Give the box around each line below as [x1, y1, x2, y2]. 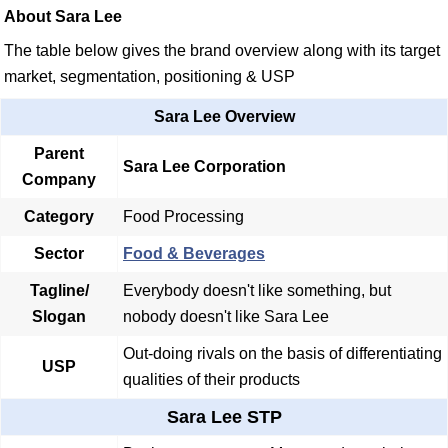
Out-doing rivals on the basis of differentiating [123, 344, 442, 362]
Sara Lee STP [166, 406, 282, 427]
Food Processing [123, 207, 244, 225]
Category [24, 207, 94, 225]
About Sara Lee [4, 7, 122, 25]
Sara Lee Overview [153, 107, 295, 125]
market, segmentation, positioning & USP [4, 67, 295, 85]
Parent [34, 144, 84, 162]
